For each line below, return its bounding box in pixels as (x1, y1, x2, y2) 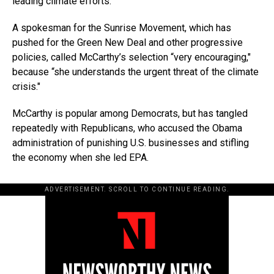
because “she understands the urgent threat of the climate (12, 66, 259, 78)
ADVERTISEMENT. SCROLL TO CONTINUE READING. (44, 186, 230, 193)
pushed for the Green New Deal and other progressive (12, 37, 243, 49)
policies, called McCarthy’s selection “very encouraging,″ (12, 51, 251, 64)
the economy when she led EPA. (12, 152, 149, 164)
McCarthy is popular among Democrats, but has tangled (12, 108, 248, 120)
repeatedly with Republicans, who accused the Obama (12, 122, 242, 135)
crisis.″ (12, 81, 40, 93)
